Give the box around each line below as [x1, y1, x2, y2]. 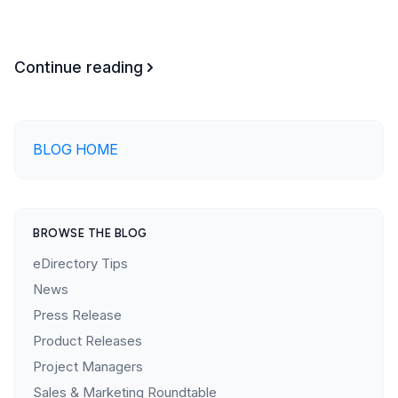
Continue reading [14, 58, 143, 76]
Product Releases [33, 332, 142, 349]
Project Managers [33, 358, 143, 375]
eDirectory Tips [33, 255, 128, 272]
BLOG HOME [33, 140, 118, 158]
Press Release [33, 306, 122, 323]
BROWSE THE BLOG [33, 227, 147, 240]
